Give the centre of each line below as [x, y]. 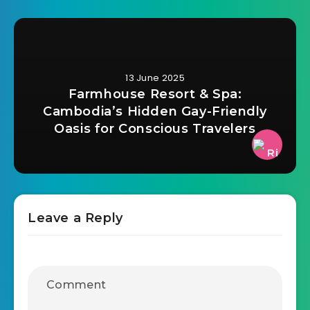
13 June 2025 [155, 77]
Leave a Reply [75, 218]
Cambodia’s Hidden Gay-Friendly [155, 111]
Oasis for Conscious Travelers [155, 128]
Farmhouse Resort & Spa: [155, 94]
